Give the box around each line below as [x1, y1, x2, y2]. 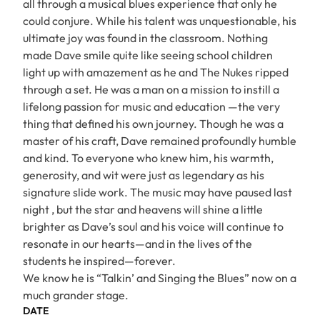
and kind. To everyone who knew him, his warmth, [23, 151, 274, 165]
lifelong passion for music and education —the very [23, 99, 280, 114]
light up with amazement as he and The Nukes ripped [23, 65, 289, 79]
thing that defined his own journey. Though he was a [23, 116, 284, 131]
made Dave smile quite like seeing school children [23, 48, 273, 62]
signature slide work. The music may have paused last [23, 185, 292, 199]
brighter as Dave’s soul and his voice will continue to [23, 219, 284, 234]
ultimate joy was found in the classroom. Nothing [23, 31, 268, 45]
